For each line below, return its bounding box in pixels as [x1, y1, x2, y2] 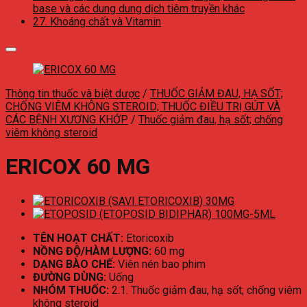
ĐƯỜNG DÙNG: [33, 270, 106, 284]
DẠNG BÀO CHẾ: [33, 257, 115, 271]
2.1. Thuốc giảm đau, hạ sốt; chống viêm [109, 283, 302, 297]
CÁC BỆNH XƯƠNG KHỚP [5, 113, 128, 126]
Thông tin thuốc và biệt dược [5, 87, 140, 100]
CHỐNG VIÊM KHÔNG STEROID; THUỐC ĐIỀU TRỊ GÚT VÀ [5, 100, 280, 113]
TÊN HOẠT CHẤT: [33, 231, 123, 245]
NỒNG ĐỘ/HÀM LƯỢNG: [33, 244, 151, 258]
